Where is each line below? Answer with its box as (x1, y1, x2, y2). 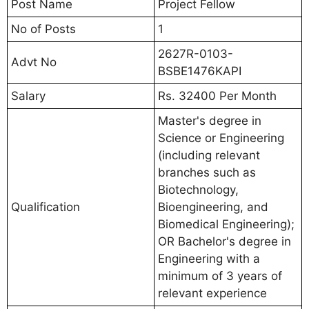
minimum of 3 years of (158, 268, 282, 283)
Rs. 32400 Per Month (158, 88, 277, 103)
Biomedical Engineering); (158, 217, 295, 231)
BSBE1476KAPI (158, 63, 241, 78)
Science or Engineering (158, 130, 284, 145)
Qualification (11, 199, 80, 214)
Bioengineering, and (158, 199, 268, 214)
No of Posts (11, 21, 76, 36)
